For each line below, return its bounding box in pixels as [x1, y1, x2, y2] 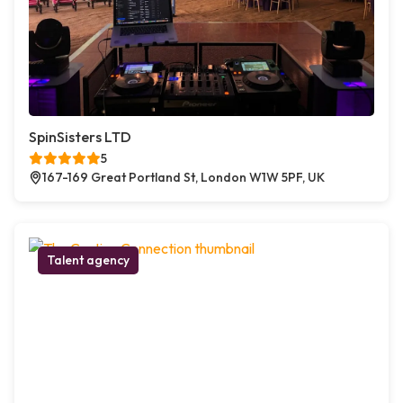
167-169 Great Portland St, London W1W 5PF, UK [42, 169, 325, 186]
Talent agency [47, 252, 130, 269]
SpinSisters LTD [29, 128, 131, 147]
